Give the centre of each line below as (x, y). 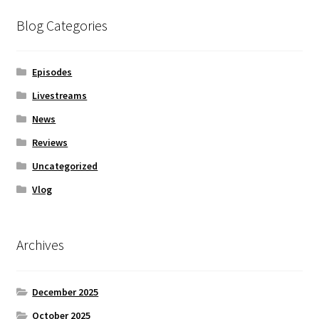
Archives (40, 245)
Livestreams (60, 96)
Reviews (50, 143)
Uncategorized (65, 166)
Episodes (52, 72)
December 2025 (66, 292)
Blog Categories (62, 25)
